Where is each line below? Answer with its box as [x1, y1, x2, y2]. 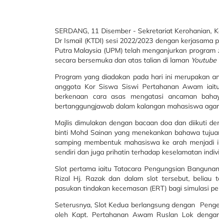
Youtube [191, 56, 217, 65]
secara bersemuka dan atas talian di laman [55, 56, 191, 65]
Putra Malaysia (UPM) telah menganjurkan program [55, 46, 218, 55]
